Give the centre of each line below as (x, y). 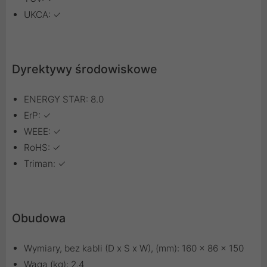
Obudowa (39, 218)
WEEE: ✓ (43, 132)
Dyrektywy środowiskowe (85, 69)
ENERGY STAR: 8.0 (64, 100)
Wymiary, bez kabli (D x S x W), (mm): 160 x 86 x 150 (134, 249)
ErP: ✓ (38, 116)
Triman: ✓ (45, 164)
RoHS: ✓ (42, 148)
